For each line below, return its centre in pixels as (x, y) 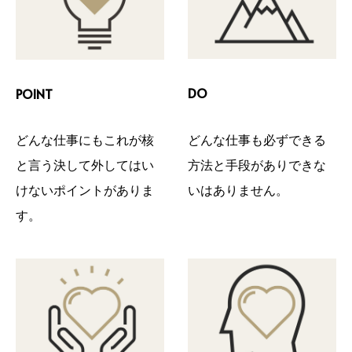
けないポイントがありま (85, 190)
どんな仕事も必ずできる (257, 139)
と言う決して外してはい (85, 165)
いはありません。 (238, 189)
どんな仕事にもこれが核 (85, 139)
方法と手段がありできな (257, 164)
